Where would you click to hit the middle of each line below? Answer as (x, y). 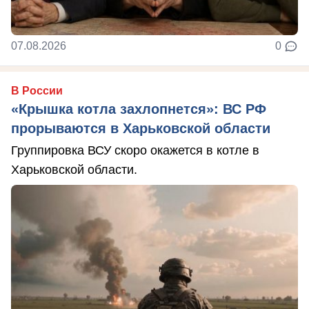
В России (37, 91)
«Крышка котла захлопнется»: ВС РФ (139, 109)
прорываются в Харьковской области (141, 128)
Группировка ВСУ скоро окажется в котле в (135, 150)
